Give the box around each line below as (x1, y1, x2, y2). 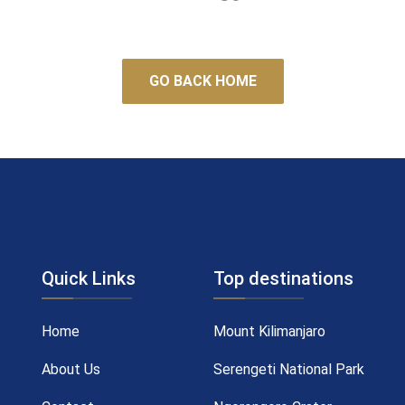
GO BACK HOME (148, 72, 257, 89)
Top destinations (213, 268, 353, 289)
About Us (42, 361, 100, 378)
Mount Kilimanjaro (213, 323, 325, 340)
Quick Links (42, 268, 136, 289)
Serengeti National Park (213, 361, 364, 378)
